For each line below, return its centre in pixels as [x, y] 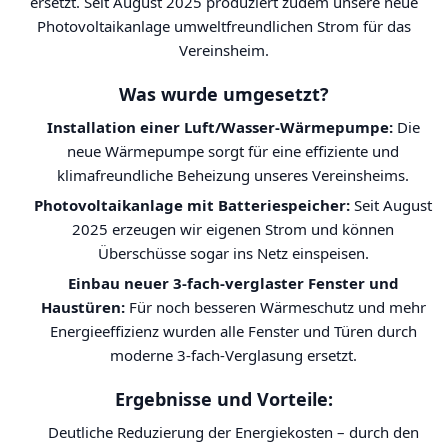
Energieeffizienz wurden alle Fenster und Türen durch [233, 331]
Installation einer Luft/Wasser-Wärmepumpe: [219, 127]
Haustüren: [82, 307]
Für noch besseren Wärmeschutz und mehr [275, 307]
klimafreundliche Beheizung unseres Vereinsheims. [233, 175]
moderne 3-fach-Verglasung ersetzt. [233, 355]
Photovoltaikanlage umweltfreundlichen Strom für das [224, 26]
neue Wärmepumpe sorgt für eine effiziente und [233, 151]
